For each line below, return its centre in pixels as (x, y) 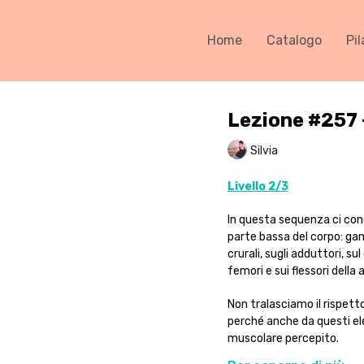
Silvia (264, 150)
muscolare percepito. (283, 338)
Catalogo (294, 40)
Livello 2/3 (258, 186)
